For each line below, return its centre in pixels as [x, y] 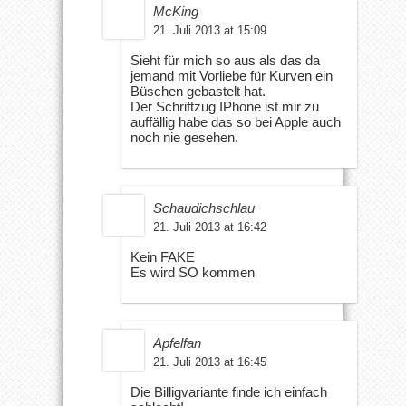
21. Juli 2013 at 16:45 [210, 362]
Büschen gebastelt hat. [198, 91]
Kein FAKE [163, 256]
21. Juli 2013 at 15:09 [210, 30]
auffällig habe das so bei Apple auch [236, 121]
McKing [176, 11]
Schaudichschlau [204, 208]
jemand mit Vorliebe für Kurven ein [232, 75]
